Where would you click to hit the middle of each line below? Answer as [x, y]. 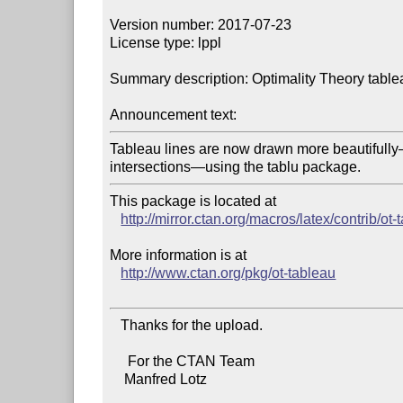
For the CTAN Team [119, 361]
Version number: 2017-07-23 [201, 24]
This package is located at [195, 201]
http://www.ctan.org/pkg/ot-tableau [228, 273]
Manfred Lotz [117, 379]
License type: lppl [166, 42]
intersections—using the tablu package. [236, 166]
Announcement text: [174, 114]
